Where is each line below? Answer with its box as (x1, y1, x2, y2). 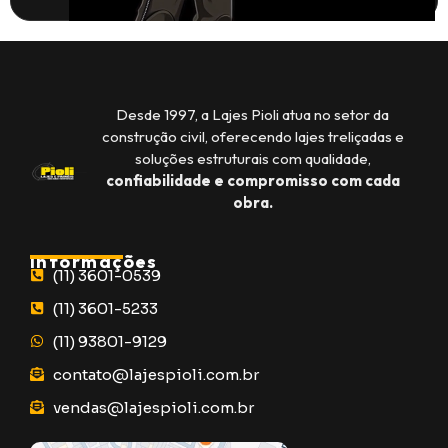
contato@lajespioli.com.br (52, 364, 259, 384)
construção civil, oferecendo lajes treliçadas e (101, 127, 404, 147)
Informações (30, 249, 158, 273)
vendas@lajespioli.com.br (52, 397, 254, 417)
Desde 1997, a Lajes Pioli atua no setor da (116, 105, 390, 125)
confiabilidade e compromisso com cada (105, 171, 400, 191)
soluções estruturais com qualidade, (134, 149, 371, 169)
